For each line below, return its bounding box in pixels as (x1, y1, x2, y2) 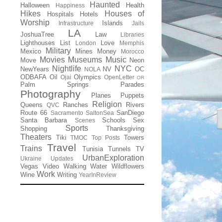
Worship (20, 18, 50, 27)
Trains (20, 144, 42, 153)
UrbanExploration (82, 154, 144, 162)
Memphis (119, 40, 144, 46)
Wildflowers (111, 163, 144, 170)
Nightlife (52, 64, 81, 73)
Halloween (20, 1, 50, 9)
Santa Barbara (20, 116, 67, 124)
